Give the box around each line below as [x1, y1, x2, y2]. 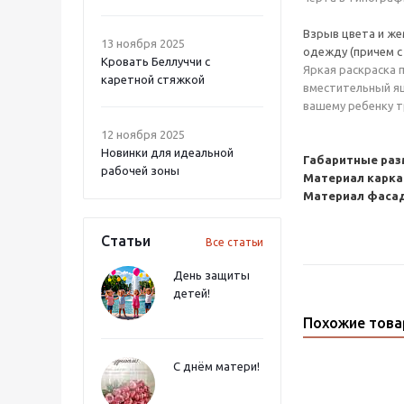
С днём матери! [173, 360, 260, 372]
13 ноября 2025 [101, 37, 185, 50]
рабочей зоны [101, 164, 179, 177]
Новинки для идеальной [101, 146, 234, 159]
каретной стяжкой [101, 73, 205, 86]
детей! [173, 287, 210, 299]
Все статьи [206, 236, 263, 248]
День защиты [173, 269, 250, 281]
